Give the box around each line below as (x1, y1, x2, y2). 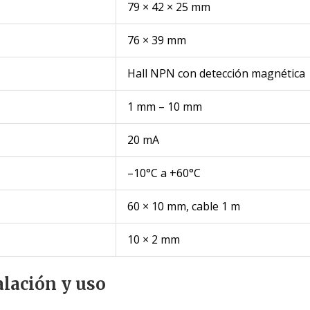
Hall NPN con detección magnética (127, 66, 305, 82)
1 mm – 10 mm (127, 99, 202, 115)
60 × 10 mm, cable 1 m (127, 199, 240, 215)
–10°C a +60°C (127, 165, 201, 181)
